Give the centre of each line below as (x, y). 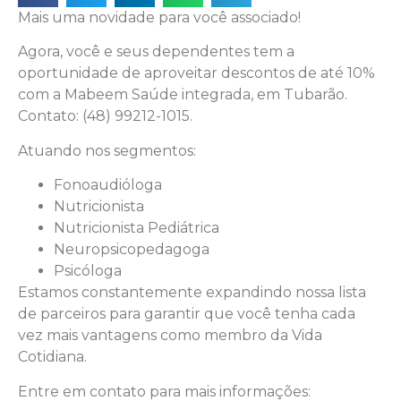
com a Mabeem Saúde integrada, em (151, 95)
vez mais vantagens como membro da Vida (170, 336)
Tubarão (314, 95)
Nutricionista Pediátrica (137, 228)
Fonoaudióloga (108, 185)
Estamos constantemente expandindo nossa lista (192, 293)
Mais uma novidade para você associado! (159, 17)
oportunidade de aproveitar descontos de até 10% (196, 73)
